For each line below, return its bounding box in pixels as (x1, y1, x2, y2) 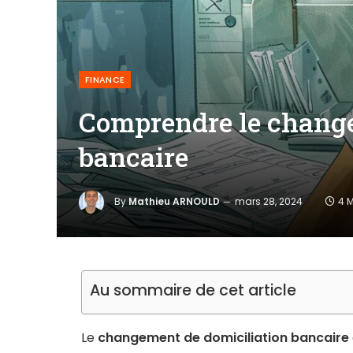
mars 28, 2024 (235, 195, 303, 209)
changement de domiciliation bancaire (98, 329, 349, 347)
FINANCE (85, 73, 125, 86)
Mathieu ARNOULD (128, 195, 220, 209)
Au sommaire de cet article (90, 280, 296, 302)
